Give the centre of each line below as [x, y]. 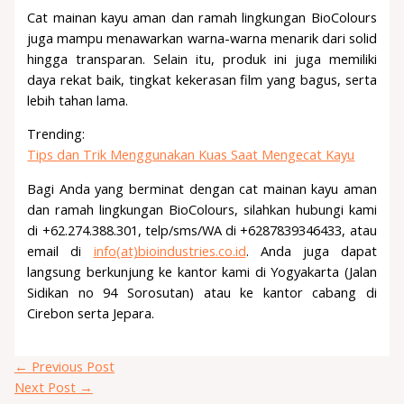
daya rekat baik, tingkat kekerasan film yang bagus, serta [202, 79]
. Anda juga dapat [311, 250]
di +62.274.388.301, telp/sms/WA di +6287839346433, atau [202, 230]
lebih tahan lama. [78, 100]
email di [60, 250]
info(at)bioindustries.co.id [170, 250]
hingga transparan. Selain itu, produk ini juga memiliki [202, 58]
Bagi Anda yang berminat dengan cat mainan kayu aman [202, 188]
